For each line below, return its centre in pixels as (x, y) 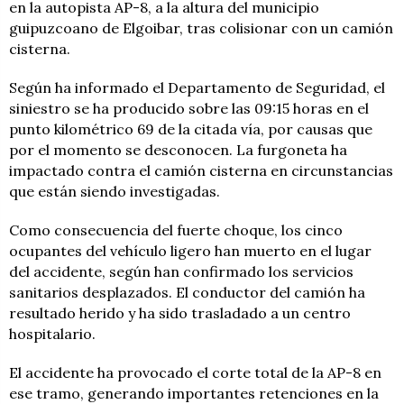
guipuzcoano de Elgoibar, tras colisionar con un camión (201, 28)
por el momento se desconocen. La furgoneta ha (178, 150)
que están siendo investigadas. (115, 192)
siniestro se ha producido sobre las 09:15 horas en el (189, 109)
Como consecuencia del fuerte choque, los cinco (176, 230)
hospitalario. (52, 334)
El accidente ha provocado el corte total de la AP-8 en (195, 373)
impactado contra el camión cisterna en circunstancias (201, 171)
